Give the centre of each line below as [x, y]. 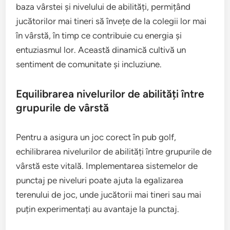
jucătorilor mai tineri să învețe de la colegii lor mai [111, 21]
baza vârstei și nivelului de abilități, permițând [103, 7]
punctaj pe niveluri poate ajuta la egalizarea [100, 180]
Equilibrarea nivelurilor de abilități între [110, 94]
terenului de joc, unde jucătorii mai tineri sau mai [109, 195]
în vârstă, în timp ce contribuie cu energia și [99, 36]
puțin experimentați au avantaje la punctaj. [98, 209]
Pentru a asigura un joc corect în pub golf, [96, 137]
